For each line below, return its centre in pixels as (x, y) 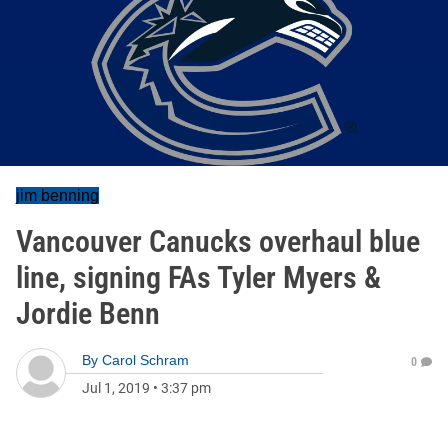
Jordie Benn (88, 313)
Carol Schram (145, 360)
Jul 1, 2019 (116, 388)
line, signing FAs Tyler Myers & (198, 277)
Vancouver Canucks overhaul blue (218, 241)
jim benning (57, 195)
